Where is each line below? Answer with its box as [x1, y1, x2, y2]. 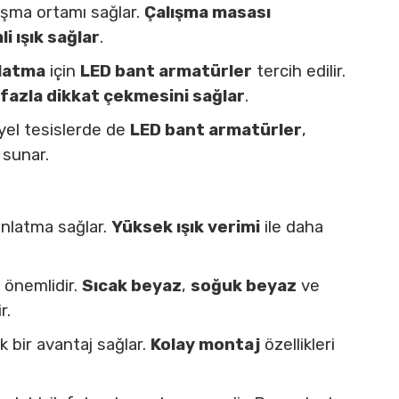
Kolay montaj [151, 335, 260, 354]
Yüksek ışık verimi [111, 217, 260, 237]
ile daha [260, 217, 323, 237]
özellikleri [260, 335, 335, 354]
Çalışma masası [144, 3, 271, 22]
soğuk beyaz [191, 276, 297, 296]
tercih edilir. [252, 61, 346, 81]
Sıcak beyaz [82, 276, 182, 296]
